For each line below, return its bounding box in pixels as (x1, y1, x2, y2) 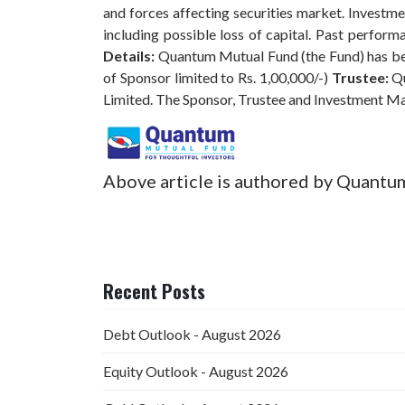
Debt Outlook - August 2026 (103, 325, 281, 343)
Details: (103, 46, 158, 64)
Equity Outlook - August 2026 (103, 362, 288, 380)
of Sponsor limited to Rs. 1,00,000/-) (103, 68, 332, 86)
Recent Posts (103, 277, 205, 305)
